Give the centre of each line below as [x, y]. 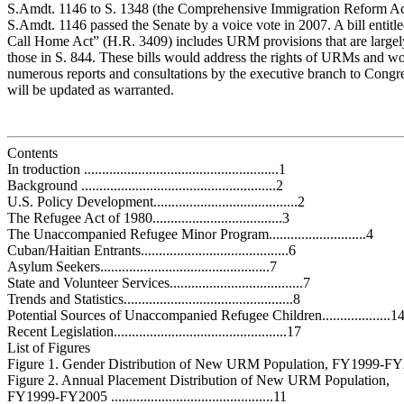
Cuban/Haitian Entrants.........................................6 [151, 250]
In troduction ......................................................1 [147, 169]
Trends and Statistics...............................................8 [154, 298]
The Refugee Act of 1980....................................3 [148, 217]
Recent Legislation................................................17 [154, 331]
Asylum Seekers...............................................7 [142, 266]
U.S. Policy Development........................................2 [156, 201]
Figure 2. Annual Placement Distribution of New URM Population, [198, 380]
